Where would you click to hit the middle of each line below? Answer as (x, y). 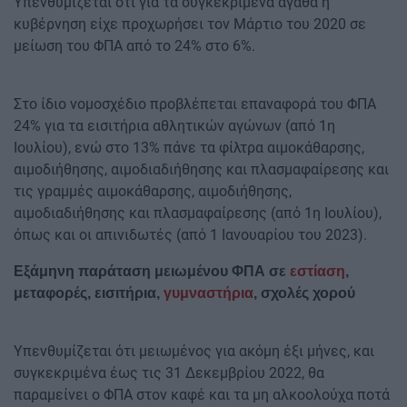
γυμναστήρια (208, 293)
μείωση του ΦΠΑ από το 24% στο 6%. (134, 45)
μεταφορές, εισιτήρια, (89, 293)
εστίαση (318, 271)
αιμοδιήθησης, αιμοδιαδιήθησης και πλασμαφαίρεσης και (201, 169)
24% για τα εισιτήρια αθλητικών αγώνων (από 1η (174, 125)
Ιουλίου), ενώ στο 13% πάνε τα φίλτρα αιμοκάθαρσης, (189, 147)
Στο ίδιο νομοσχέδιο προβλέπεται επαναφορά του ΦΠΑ (195, 104)
